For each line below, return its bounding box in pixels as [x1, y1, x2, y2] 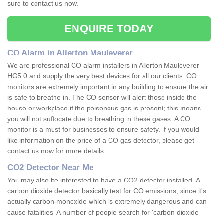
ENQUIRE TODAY [64, 22, 154, 35]
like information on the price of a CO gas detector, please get [7, 136, 194, 145]
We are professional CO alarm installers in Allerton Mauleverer [7, 61, 199, 70]
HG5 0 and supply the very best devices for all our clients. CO [7, 72, 197, 80]
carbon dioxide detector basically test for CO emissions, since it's [7, 187, 206, 195]
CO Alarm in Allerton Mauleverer [7, 48, 133, 58]
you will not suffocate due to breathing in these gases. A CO [7, 115, 190, 123]
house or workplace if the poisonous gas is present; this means [7, 104, 201, 112]
